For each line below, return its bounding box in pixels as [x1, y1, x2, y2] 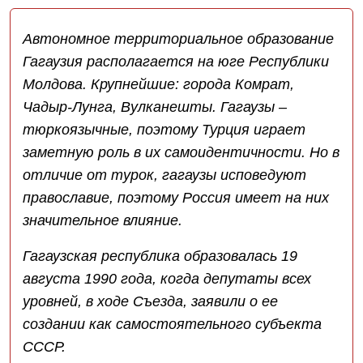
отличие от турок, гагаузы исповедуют [23, 167, 306, 184]
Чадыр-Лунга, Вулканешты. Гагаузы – [23, 99, 287, 116]
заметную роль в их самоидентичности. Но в [23, 144, 340, 161]
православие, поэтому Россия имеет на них [23, 190, 329, 207]
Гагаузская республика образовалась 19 [23, 248, 297, 265]
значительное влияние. [23, 212, 182, 229]
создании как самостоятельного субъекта [23, 316, 322, 333]
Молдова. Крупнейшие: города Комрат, [23, 76, 294, 93]
